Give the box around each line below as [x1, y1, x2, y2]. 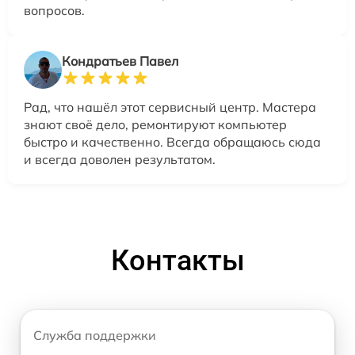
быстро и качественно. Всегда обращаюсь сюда [24, 134, 321, 150]
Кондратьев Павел [62, 53, 178, 69]
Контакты [110, 244, 245, 277]
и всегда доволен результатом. [24, 151, 216, 167]
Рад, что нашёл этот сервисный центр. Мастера [24, 99, 316, 115]
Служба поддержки [33, 327, 156, 343]
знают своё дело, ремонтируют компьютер [24, 116, 287, 132]
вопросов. [24, 2, 85, 18]
